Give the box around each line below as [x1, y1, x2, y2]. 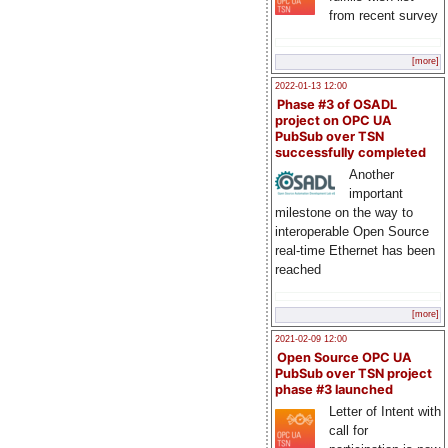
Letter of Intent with [328, 404, 441, 420]
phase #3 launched [275, 382, 393, 398]
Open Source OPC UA [277, 350, 412, 366]
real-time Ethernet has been [275, 242, 435, 258]
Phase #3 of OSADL [277, 96, 397, 112]
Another [348, 166, 394, 182]
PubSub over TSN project [275, 366, 432, 382]
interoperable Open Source [275, 223, 429, 239]
